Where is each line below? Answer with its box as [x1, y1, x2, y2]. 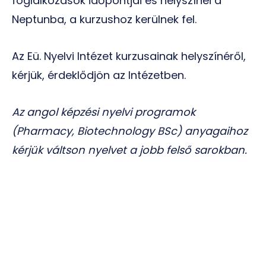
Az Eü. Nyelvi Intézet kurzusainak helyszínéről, [12, 49, 246, 64]
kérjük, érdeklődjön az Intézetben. [12, 68, 186, 83]
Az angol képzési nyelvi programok [12, 104, 195, 119]
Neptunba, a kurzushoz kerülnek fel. [12, 12, 197, 27]
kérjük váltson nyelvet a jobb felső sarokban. [12, 142, 247, 157]
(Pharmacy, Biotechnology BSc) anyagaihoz [12, 123, 248, 138]
